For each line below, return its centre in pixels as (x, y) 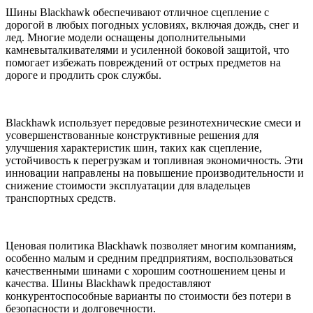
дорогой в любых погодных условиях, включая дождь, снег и (152, 25)
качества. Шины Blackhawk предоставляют (108, 284)
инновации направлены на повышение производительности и (155, 173)
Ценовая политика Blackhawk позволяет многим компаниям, (151, 246)
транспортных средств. (61, 198)
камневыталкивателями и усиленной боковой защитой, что (147, 50)
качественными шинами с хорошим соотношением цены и (146, 271)
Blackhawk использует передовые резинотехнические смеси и (153, 123)
